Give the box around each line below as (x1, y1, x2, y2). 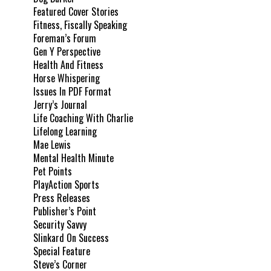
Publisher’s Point (33, 204, 96, 219)
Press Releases (33, 191, 90, 206)
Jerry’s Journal (33, 97, 87, 113)
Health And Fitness (33, 57, 103, 73)
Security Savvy (33, 217, 87, 232)
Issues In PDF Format (33, 84, 111, 99)
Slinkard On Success (33, 230, 109, 246)
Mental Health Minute (33, 151, 114, 166)
